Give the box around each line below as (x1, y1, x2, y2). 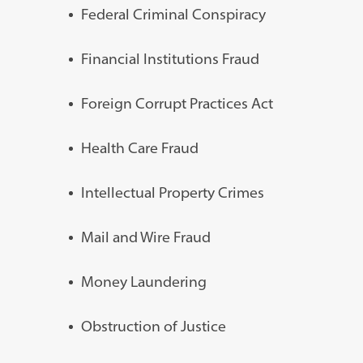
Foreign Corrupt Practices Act (80, 94, 273, 113)
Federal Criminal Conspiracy (80, 5, 266, 24)
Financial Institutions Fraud (80, 49, 259, 69)
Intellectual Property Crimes (80, 183, 264, 203)
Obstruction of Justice (80, 317, 226, 336)
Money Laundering (80, 272, 207, 292)
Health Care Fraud (80, 139, 199, 158)
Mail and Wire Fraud (80, 228, 211, 247)
